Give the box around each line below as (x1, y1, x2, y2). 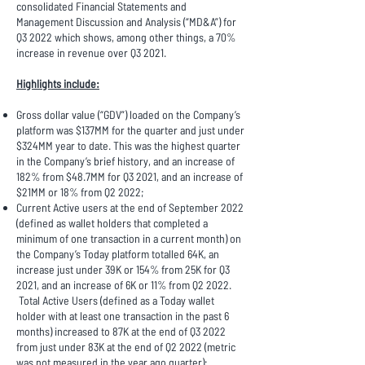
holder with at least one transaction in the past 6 (16, 309, 229, 323)
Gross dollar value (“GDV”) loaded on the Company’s (16, 108, 240, 121)
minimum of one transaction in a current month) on (16, 231, 241, 245)
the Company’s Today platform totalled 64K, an (16, 247, 219, 261)
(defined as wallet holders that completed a (16, 216, 208, 230)
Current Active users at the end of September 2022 (16, 200, 244, 214)
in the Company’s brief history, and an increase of (16, 154, 235, 168)
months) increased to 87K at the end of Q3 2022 (16, 324, 226, 338)
